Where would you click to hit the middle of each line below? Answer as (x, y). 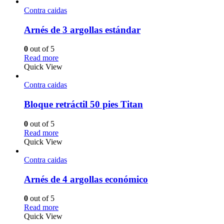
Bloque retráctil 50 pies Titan (83, 104)
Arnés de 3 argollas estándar (82, 29)
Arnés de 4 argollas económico (86, 179)
